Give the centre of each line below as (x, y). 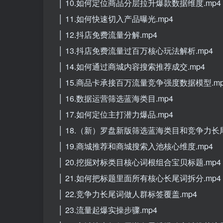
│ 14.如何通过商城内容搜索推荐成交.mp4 (132, 66)
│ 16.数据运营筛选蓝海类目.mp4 (116, 98)
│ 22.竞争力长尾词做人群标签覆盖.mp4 (128, 194)
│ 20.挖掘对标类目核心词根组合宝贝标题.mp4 (140, 162)
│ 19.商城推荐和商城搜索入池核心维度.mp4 (136, 146)
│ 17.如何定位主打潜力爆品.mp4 (116, 114)
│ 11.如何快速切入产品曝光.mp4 (116, 18)
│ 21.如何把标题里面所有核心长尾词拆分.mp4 (140, 178)
